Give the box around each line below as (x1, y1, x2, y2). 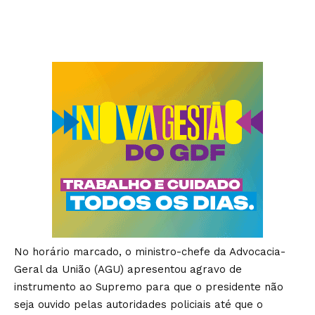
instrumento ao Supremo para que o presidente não (14, 280, 283, 293)
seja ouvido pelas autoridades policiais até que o (14, 297, 263, 311)
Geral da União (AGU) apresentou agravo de (14, 262, 242, 276)
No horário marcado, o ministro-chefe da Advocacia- (14, 245, 285, 258)
